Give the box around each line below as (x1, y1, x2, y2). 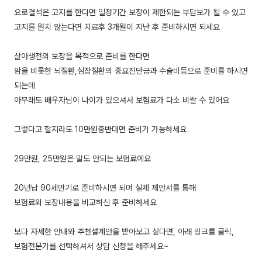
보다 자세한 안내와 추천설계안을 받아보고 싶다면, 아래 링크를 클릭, (14, 227, 234, 237)
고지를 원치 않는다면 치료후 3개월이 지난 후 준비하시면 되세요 (14, 22, 220, 32)
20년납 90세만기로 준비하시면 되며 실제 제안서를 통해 (14, 183, 196, 193)
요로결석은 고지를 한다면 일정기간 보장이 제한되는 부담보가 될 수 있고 (14, 8, 246, 18)
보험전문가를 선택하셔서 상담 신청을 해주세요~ (14, 242, 168, 251)
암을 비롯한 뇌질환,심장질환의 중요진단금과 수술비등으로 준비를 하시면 (14, 66, 248, 76)
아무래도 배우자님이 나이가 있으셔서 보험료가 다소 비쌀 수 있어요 (14, 95, 229, 105)
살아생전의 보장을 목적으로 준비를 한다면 (14, 51, 150, 61)
